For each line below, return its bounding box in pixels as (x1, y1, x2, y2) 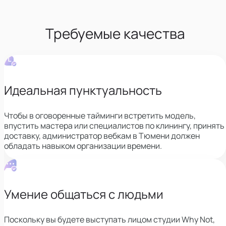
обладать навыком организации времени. (4, 140, 162, 151)
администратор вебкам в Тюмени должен (42, 130, 200, 141)
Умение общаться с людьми (4, 185, 163, 202)
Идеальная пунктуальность (4, 81, 162, 98)
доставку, (4, 130, 41, 141)
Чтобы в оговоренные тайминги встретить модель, (4, 109, 196, 121)
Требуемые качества (45, 23, 185, 43)
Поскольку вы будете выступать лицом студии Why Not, (4, 213, 215, 225)
